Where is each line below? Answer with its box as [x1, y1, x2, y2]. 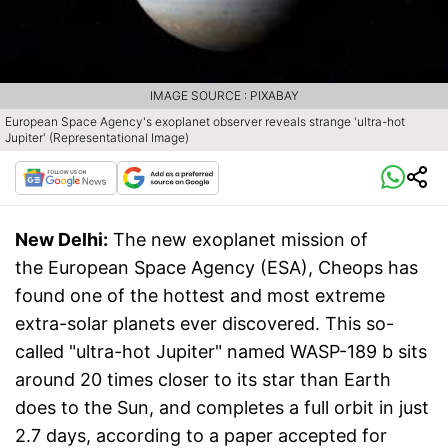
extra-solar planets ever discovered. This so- [15, 313, 394, 335]
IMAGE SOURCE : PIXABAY [149, 88, 299, 104]
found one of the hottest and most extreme [15, 285, 385, 307]
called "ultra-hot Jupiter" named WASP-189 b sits [15, 341, 427, 363]
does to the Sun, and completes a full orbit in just [15, 397, 429, 419]
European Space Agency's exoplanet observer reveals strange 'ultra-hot [5, 114, 405, 130]
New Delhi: [15, 229, 108, 251]
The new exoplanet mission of [113, 229, 368, 251]
